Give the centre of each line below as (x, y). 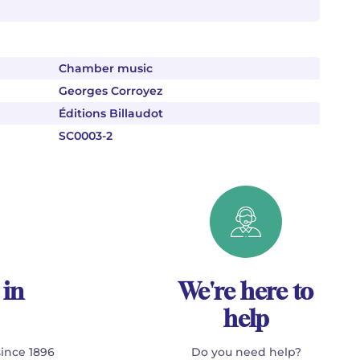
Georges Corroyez (110, 91)
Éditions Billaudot (111, 113)
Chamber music (106, 68)
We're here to (246, 291)
